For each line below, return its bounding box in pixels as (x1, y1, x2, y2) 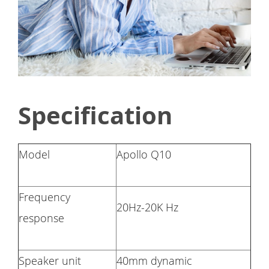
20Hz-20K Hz (116, 199, 178, 214)
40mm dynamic (116, 253, 195, 268)
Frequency (19, 189, 70, 204)
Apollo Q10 (116, 147, 171, 162)
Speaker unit (19, 253, 81, 268)
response (19, 210, 64, 225)
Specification (18, 98, 172, 132)
